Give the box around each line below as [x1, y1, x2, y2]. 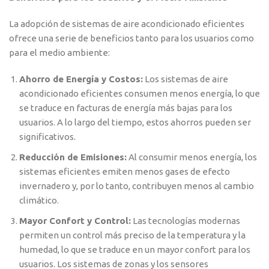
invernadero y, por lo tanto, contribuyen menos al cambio [19, 181, 254, 192]
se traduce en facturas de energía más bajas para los [19, 103, 232, 113]
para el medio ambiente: [9, 47, 110, 58]
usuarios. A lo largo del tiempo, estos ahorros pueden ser [19, 117, 251, 128]
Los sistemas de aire [143, 74, 228, 85]
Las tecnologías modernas [131, 216, 240, 226]
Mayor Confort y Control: [19, 216, 131, 226]
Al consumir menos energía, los [127, 152, 257, 163]
